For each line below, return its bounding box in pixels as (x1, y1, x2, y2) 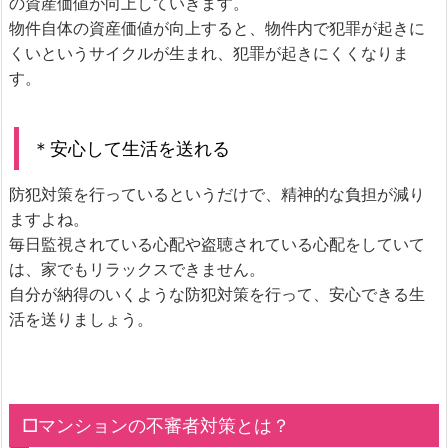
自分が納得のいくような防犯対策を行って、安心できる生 (9, 283, 425, 304)
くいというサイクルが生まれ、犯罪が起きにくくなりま (9, 43, 409, 64)
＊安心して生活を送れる (31, 138, 230, 160)
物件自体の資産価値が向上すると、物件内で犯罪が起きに (9, 18, 425, 39)
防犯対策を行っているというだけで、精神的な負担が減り (9, 183, 425, 204)
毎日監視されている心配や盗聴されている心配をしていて (9, 233, 425, 254)
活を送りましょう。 (9, 308, 153, 329)
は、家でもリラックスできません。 (9, 258, 265, 279)
